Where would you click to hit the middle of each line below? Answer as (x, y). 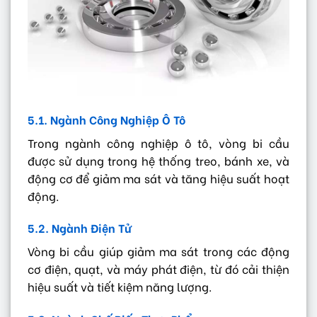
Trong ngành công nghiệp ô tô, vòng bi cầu (158, 142)
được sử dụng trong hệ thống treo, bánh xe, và (158, 160)
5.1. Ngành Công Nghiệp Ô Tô (106, 119)
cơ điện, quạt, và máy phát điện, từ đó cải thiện (158, 269)
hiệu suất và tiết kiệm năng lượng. (120, 287)
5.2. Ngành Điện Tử (80, 228)
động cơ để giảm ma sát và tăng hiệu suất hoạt (158, 178)
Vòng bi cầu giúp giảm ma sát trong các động (158, 251)
